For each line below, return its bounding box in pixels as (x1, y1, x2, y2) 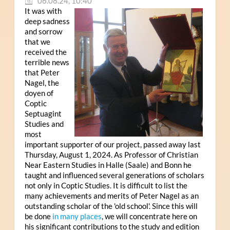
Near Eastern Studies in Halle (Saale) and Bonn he (24, 160, 191, 169)
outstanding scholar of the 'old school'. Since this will (24, 201, 198, 210)
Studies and (24, 119, 64, 128)
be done (24, 211, 52, 221)
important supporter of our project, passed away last (24, 139, 201, 149)
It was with (24, 6, 62, 15)
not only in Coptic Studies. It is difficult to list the (24, 180, 187, 190)
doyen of (24, 88, 53, 98)
